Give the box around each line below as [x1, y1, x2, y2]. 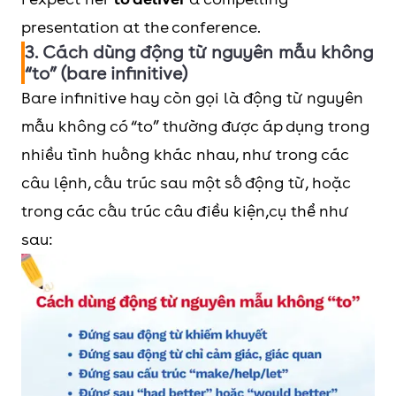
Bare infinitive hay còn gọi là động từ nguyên [21, 88, 363, 107]
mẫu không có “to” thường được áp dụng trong [21, 116, 369, 135]
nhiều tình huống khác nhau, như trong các [21, 144, 349, 164]
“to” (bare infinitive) [25, 62, 187, 84]
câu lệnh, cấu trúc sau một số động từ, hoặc [21, 172, 351, 192]
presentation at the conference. [21, 17, 261, 36]
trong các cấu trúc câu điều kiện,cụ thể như [21, 201, 348, 220]
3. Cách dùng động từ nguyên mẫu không [25, 41, 373, 63]
